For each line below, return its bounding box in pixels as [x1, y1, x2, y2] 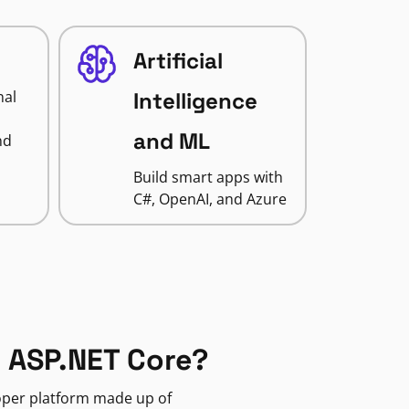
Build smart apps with [132, 167, 283, 187]
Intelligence [132, 87, 257, 115]
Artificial [132, 47, 223, 75]
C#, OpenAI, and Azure [132, 189, 287, 209]
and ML [132, 127, 210, 155]
